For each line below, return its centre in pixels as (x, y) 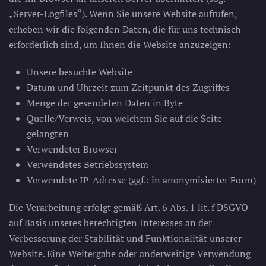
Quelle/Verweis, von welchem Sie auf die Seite (124, 118)
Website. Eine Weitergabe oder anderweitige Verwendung (130, 254)
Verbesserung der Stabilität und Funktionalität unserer (125, 238)
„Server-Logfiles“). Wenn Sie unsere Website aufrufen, (123, 14)
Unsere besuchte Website (80, 72)
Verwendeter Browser (72, 149)
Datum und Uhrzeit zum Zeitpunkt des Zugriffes (128, 87)
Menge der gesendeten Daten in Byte (105, 103)
